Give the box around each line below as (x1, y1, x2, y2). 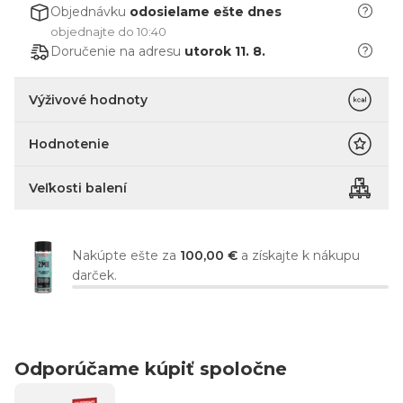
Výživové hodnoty (29, 92, 148, 108)
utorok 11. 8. (184, 43, 265, 59)
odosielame (130, 4, 210, 20)
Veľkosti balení (29, 180, 127, 196)
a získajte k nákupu (237, 247, 360, 264)
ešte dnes (213, 4, 282, 20)
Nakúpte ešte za (72, 247, 180, 264)
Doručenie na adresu (50, 43, 184, 59)
